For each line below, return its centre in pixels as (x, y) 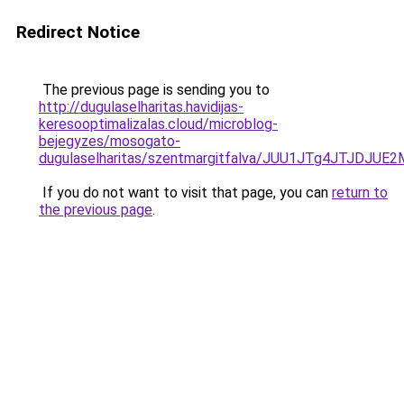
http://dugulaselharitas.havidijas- (141, 107)
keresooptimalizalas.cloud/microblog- (158, 124)
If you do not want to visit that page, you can (185, 193)
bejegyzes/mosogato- (110, 141)
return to (360, 193)
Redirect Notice (78, 32)
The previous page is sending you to (154, 90)
